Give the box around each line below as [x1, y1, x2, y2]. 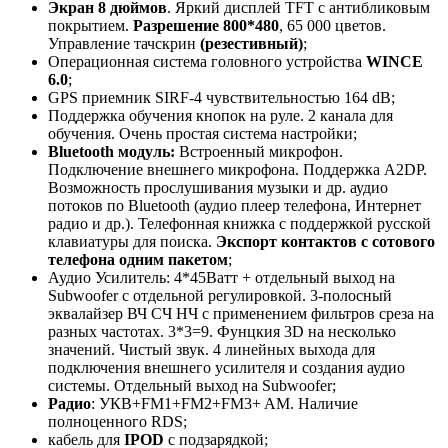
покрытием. [48, 17, 133, 35]
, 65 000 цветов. [279, 17, 386, 35]
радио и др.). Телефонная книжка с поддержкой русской [48, 215, 431, 233]
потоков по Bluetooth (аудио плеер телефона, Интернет [48, 197, 421, 215]
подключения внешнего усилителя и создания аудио [48, 359, 405, 377]
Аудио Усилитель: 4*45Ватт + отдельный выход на [48, 269, 395, 287]
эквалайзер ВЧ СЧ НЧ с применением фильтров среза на [48, 305, 434, 323]
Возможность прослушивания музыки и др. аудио [48, 179, 388, 197]
